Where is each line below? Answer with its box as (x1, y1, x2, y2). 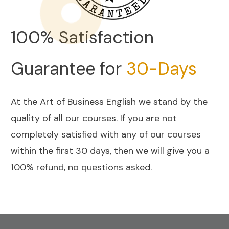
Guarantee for (11, 57, 126, 80)
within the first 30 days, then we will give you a (11, 144, 210, 157)
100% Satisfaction (11, 26, 154, 49)
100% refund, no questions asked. (11, 161, 152, 173)
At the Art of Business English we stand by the (11, 95, 208, 108)
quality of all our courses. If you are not (11, 111, 177, 124)
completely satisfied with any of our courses (11, 128, 201, 141)
